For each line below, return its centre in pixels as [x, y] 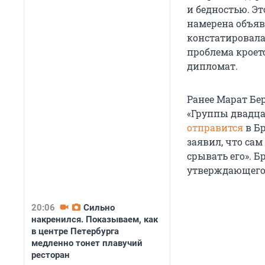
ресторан [51, 255]
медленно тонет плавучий [87, 243]
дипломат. [212, 66]
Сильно [99, 208]
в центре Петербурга [75, 231]
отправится [216, 128]
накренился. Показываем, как [95, 219]
